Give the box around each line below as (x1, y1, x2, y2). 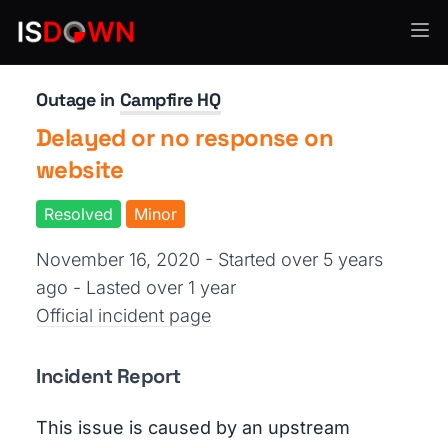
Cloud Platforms (36, 33, 143, 50)
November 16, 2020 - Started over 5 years (36, 249, 383, 270)
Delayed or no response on (36, 122, 333, 153)
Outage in (36, 88, 120, 111)
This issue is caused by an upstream (36, 417, 350, 438)
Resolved (44, 204, 113, 224)
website (36, 154, 124, 185)
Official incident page (36, 305, 211, 326)
